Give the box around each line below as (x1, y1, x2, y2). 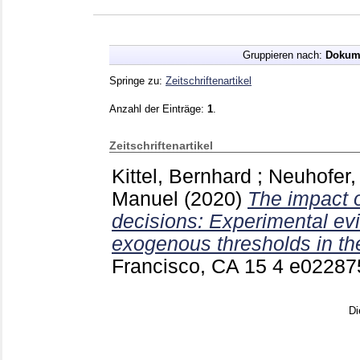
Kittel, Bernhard (112, 165, 252, 187)
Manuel (112, 187, 178, 210)
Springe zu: (109, 74, 166, 87)
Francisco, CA (112, 255, 244, 277)
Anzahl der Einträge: (109, 102, 207, 115)
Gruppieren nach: (242, 48, 325, 61)
